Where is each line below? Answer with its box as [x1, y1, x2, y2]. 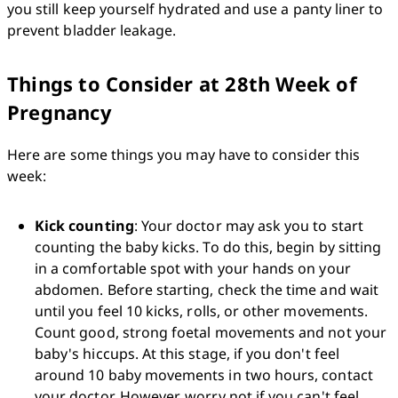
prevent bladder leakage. [7, 20, 177, 40]
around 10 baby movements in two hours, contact [35, 365, 373, 385]
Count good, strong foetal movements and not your [35, 322, 386, 342]
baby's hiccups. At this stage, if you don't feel [35, 344, 339, 363]
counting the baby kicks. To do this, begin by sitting [35, 237, 382, 257]
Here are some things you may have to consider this [7, 145, 360, 164]
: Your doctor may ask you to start [133, 216, 363, 235]
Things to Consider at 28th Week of [7, 70, 357, 97]
